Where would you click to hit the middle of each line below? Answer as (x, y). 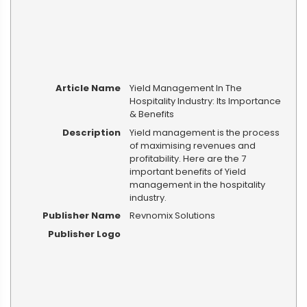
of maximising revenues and (192, 145)
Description (91, 132)
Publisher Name (81, 216)
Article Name (88, 88)
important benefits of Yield (187, 171)
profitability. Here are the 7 (187, 158)
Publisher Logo (84, 234)
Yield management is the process (204, 132)
